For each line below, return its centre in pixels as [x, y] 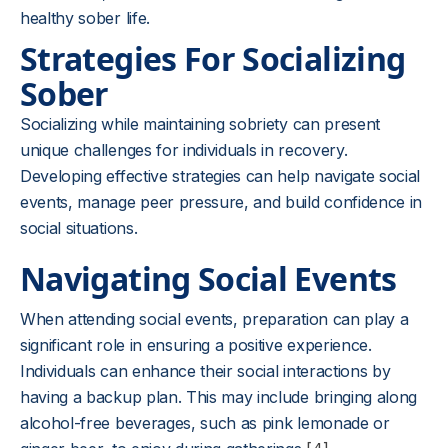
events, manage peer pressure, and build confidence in [221, 202]
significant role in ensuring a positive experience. [196, 345]
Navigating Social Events [208, 278]
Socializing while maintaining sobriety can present [200, 124]
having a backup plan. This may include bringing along [219, 397]
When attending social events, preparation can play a [214, 319]
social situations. [79, 228]
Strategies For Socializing [213, 58]
